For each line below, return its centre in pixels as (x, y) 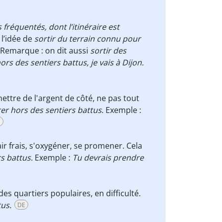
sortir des (108, 51)
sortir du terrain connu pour (87, 39)
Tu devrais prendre (108, 158)
